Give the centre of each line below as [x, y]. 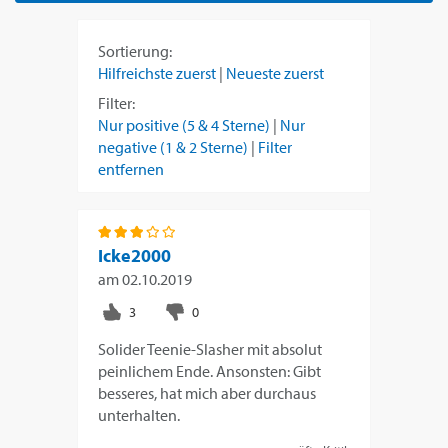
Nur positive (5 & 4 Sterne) [184, 125]
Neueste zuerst [275, 73]
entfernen [131, 169]
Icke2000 [135, 256]
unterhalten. [139, 415]
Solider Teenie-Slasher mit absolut [210, 349]
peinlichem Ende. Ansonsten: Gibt [210, 371]
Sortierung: [135, 51]
